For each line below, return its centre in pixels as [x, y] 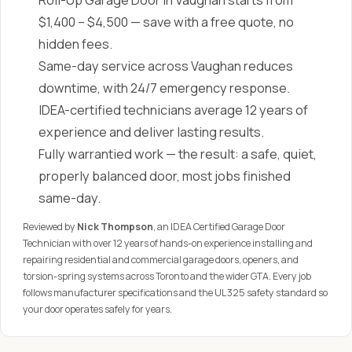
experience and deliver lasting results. [151, 132]
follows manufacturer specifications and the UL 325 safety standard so [175, 293]
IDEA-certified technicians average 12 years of [173, 110]
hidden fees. [75, 44]
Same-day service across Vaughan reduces [166, 66]
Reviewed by [50, 227]
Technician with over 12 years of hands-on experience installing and [168, 243]
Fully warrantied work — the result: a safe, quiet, [178, 154]
